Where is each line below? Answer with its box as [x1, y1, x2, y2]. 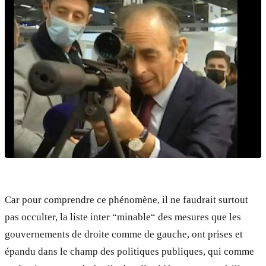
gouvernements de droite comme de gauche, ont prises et [5, 229, 243, 240]
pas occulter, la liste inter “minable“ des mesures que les [5, 211, 241, 223]
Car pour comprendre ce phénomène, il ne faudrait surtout [5, 194, 248, 206]
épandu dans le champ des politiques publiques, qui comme [5, 246, 254, 258]
